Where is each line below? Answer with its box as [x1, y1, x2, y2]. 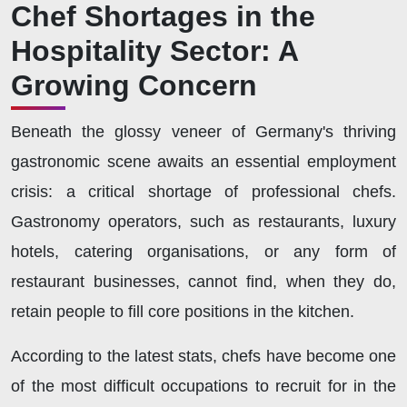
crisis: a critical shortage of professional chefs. [11, 183, 396, 202]
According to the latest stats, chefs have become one [11, 347, 396, 366]
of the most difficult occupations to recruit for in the [11, 377, 396, 396]
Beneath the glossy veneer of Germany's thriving [11, 123, 396, 142]
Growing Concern [11, 69, 257, 103]
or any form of [249, 243, 396, 262]
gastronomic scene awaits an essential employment [11, 153, 396, 172]
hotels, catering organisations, [11, 243, 249, 262]
